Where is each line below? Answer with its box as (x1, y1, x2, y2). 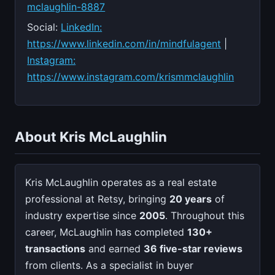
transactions (25, 242, 85, 255)
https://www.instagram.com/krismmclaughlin (27, 71, 234, 83)
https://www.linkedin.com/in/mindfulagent (27, 37, 222, 50)
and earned (85, 242, 144, 255)
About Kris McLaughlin (15, 128, 167, 145)
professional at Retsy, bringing (25, 193, 169, 206)
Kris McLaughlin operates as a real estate (25, 176, 217, 189)
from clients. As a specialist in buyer (25, 259, 193, 272)
